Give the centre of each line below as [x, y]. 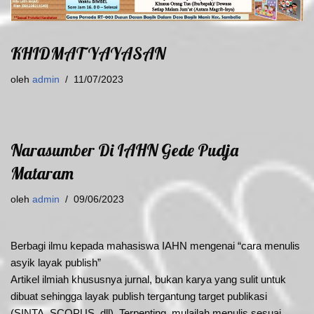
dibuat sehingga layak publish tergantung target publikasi [139, 296]
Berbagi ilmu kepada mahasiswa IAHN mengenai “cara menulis [155, 246]
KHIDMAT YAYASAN [88, 54]
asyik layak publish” [56, 263]
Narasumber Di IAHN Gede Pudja [124, 150]
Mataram [42, 173]
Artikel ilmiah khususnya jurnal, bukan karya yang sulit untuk [148, 280]
